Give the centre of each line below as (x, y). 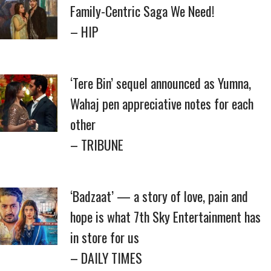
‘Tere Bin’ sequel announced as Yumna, (161, 83)
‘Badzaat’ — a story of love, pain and (159, 196)
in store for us (105, 237)
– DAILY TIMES (106, 258)
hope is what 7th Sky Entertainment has (165, 217)
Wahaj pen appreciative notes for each (162, 103)
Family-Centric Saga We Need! (142, 11)
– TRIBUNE (97, 145)
